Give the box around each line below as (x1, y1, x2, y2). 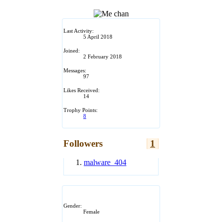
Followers (63, 138, 103, 149)
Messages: (63, 67, 86, 73)
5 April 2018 (83, 33, 112, 40)
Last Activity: (63, 27, 94, 34)
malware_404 (84, 158, 126, 167)
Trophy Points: (63, 107, 98, 113)
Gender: (63, 203, 82, 209)
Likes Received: (63, 87, 100, 93)
